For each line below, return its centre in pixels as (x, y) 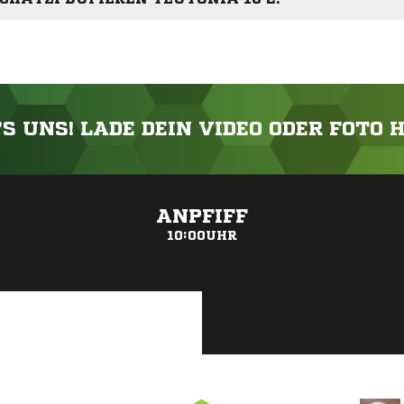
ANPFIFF (202, 217)
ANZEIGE (202, 184)
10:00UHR (202, 236)
